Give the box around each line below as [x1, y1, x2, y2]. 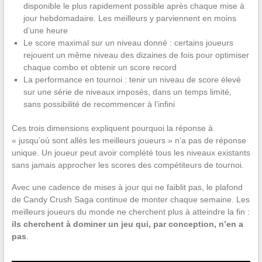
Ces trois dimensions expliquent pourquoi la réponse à [11, 123, 213, 133]
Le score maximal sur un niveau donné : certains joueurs [23, 38, 233, 48]
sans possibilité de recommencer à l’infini [23, 99, 175, 109]
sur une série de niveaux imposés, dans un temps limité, [23, 87, 232, 97]
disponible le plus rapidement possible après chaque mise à [23, 1, 244, 11]
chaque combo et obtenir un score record [23, 63, 177, 73]
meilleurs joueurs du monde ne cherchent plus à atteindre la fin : [11, 207, 250, 217]
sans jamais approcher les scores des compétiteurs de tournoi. [11, 160, 244, 170]
